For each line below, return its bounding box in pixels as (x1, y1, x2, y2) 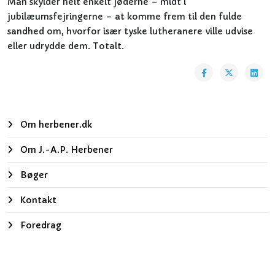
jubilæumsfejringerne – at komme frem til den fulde (7, 11, 242, 22)
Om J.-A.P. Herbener (18, 144, 113, 155)
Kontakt (18, 195, 56, 206)
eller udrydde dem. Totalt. (7, 41, 124, 52)
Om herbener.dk (18, 119, 92, 130)
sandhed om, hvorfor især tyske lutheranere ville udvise (7, 26, 253, 37)
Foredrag (18, 220, 61, 231)
